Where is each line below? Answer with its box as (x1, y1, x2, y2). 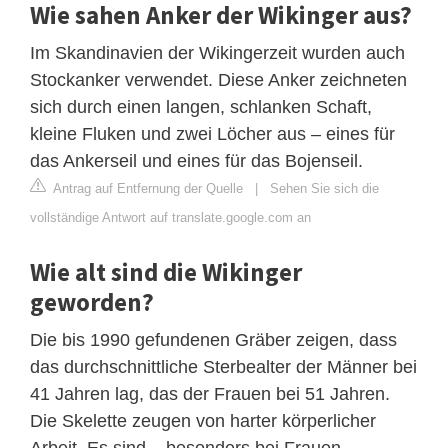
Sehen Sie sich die (270, 180, 379, 196)
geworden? (30, 285, 154, 318)
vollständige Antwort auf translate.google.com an (30, 209, 311, 225)
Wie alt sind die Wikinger (30, 255, 302, 288)
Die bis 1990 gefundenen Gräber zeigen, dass (30, 329, 397, 350)
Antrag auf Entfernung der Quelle (50, 180, 243, 196)
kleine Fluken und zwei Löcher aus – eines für (30, 123, 395, 144)
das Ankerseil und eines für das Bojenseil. (30, 150, 363, 171)
